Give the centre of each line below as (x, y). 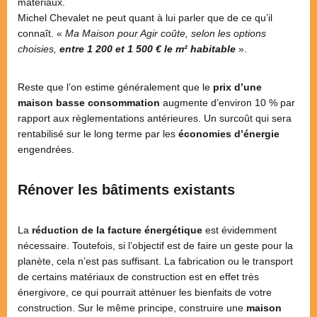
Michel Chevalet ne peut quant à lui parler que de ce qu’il (145, 18)
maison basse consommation (89, 103)
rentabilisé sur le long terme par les (98, 134)
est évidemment (240, 230)
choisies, (39, 49)
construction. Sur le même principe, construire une (132, 308)
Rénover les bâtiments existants (126, 190)
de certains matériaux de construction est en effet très (138, 277)
